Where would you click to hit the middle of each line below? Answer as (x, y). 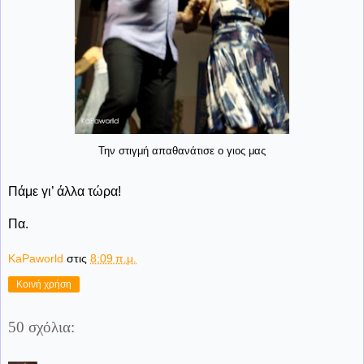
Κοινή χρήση (44, 285)
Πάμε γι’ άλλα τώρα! (65, 191)
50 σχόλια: (41, 327)
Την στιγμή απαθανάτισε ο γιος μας (182, 151)
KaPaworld (36, 259)
